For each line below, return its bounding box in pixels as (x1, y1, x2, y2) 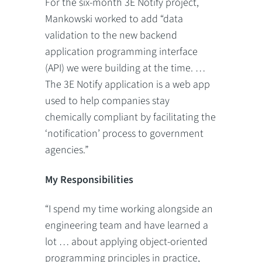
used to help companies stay (45, 93, 170, 108)
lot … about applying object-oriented (45, 234, 208, 249)
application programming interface (45, 44, 198, 59)
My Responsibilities (45, 172, 134, 187)
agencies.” (45, 142, 89, 157)
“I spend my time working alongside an (45, 201, 213, 216)
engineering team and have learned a (45, 218, 209, 233)
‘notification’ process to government (45, 126, 204, 141)
